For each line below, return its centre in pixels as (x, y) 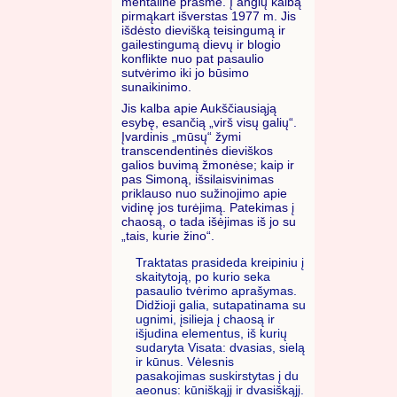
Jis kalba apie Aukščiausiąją (199, 109)
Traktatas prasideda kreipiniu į (220, 262)
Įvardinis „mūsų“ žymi (181, 137)
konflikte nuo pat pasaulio (193, 59)
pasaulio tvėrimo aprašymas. (216, 290)
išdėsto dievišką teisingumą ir (203, 31)
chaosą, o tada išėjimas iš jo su (209, 222)
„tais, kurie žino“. (168, 236)
